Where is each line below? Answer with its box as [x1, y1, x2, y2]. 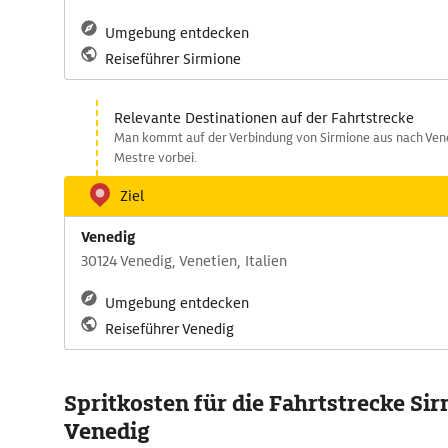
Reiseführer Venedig [105, 320, 234, 338]
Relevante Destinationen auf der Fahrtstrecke [114, 109, 414, 127]
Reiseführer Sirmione [105, 50, 241, 68]
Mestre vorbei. [114, 149, 197, 166]
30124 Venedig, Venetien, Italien [81, 252, 287, 270]
